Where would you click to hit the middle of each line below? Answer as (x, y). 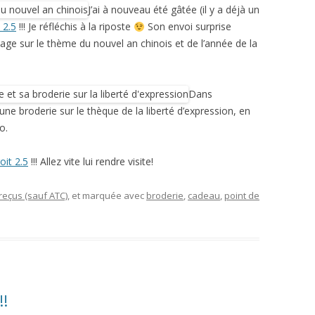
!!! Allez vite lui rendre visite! (91, 162)
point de (242, 196)
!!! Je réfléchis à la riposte (75, 27)
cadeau (204, 196)
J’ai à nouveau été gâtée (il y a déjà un (174, 10)
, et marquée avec (107, 196)
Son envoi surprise (188, 27)
